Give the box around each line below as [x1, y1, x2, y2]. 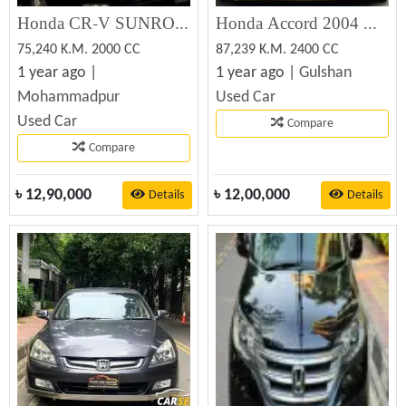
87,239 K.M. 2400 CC [216, 43, 339, 57]
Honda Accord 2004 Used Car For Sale [363, 14, 377, 34]
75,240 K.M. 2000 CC [17, 43, 140, 57]
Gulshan [299, 64, 352, 82]
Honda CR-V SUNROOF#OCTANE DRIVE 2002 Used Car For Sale [175, 14, 188, 34]
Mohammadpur [17, 89, 120, 106]
